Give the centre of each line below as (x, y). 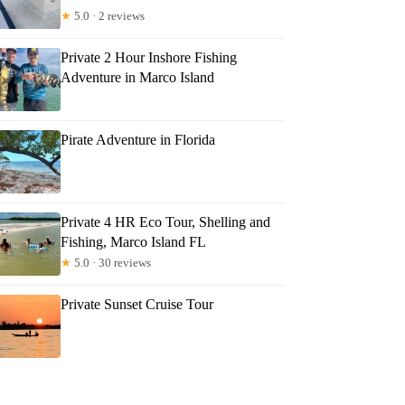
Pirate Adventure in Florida (138, 139)
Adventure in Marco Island (138, 77)
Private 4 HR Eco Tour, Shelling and (166, 221)
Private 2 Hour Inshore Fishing (149, 57)
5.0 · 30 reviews (112, 262)
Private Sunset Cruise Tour (137, 304)
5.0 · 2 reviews (108, 15)
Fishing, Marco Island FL (134, 241)
